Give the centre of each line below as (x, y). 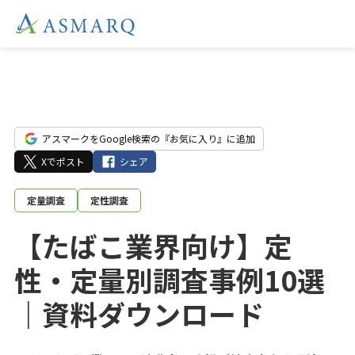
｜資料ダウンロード (139, 313)
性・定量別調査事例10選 (169, 279)
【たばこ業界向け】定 (153, 245)
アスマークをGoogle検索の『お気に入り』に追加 (148, 138)
